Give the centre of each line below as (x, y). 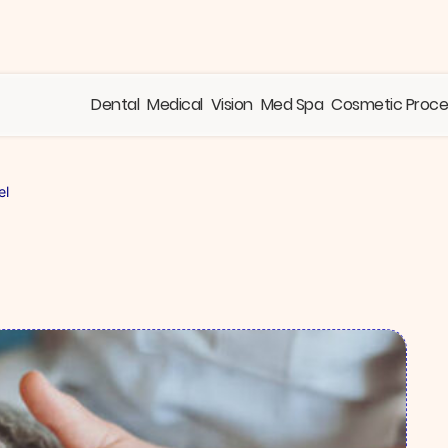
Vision (231, 104)
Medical (175, 104)
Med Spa (292, 104)
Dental (115, 104)
